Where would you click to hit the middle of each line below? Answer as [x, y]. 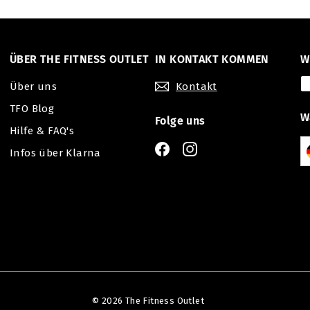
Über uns [34, 86]
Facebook [193, 147]
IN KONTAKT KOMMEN [212, 59]
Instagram [223, 147]
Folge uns [180, 121]
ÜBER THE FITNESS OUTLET [80, 59]
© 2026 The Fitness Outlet [148, 301]
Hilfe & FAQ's [42, 131]
